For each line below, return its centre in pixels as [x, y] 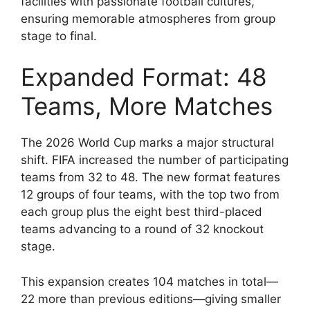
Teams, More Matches [147, 106]
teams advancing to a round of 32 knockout [142, 229]
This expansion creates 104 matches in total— [149, 281]
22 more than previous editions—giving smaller [151, 299]
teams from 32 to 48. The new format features [151, 177]
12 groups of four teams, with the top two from [150, 195]
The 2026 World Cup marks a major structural [147, 143]
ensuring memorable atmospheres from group [148, 18]
